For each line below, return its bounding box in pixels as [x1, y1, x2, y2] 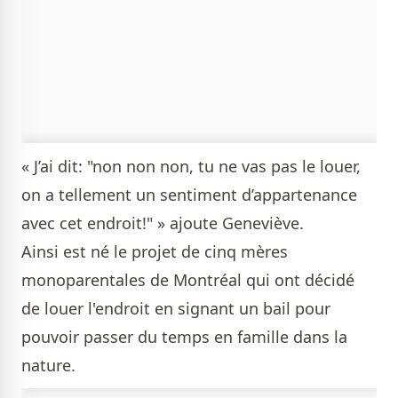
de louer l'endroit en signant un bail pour [21, 298, 330, 319]
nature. [21, 354, 80, 376]
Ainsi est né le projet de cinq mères [21, 241, 288, 262]
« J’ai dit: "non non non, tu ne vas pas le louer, [21, 155, 361, 177]
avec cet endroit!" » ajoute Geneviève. [21, 212, 308, 234]
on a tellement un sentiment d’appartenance [21, 184, 357, 205]
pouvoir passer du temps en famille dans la [21, 326, 347, 347]
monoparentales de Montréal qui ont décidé [21, 269, 354, 291]
